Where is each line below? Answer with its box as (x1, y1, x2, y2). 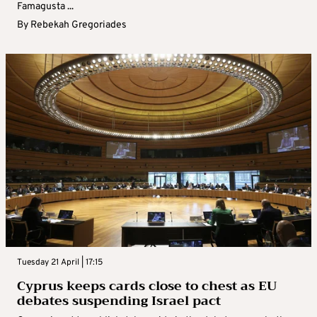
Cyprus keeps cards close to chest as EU (17, 275, 277, 298)
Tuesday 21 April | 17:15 (17, 257, 103, 269)
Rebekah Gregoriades (30, 19, 127, 32)
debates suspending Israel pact (17, 289, 221, 313)
